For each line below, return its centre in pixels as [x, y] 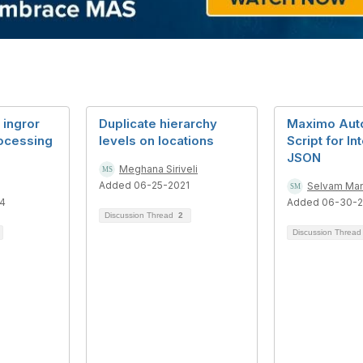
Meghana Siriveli [158, 169]
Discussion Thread [140, 215]
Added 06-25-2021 [144, 185]
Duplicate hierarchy [158, 124]
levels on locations [156, 141]
